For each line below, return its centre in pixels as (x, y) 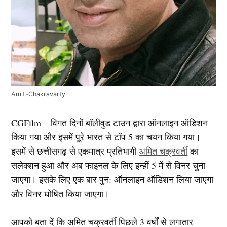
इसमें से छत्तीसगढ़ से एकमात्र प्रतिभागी (75, 151)
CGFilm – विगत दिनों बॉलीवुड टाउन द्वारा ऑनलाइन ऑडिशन (110, 123)
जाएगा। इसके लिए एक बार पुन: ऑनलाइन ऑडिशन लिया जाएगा (112, 180)
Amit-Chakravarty (39, 94)
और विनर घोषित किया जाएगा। (61, 194)
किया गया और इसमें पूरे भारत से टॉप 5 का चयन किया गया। (106, 137)
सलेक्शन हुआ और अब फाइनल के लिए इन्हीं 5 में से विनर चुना (108, 165)
